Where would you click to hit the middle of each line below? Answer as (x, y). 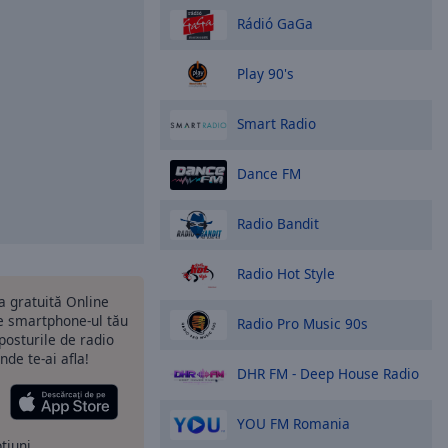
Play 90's (265, 73)
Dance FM (269, 173)
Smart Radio (276, 123)
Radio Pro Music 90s (302, 323)
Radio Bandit (278, 223)
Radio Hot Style (286, 273)
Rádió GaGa (275, 23)
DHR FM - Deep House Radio (328, 373)
